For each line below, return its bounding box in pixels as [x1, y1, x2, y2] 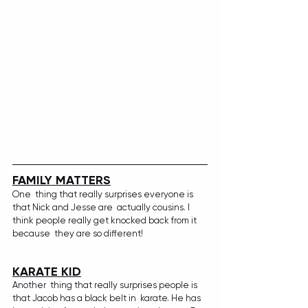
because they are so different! [12, 228, 143, 239]
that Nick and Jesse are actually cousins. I [12, 202, 192, 213]
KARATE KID [12, 264, 81, 280]
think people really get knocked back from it [12, 215, 199, 226]
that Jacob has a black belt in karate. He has [12, 293, 203, 304]
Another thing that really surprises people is [12, 280, 199, 291]
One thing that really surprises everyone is [12, 189, 195, 200]
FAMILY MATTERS [12, 173, 111, 188]
